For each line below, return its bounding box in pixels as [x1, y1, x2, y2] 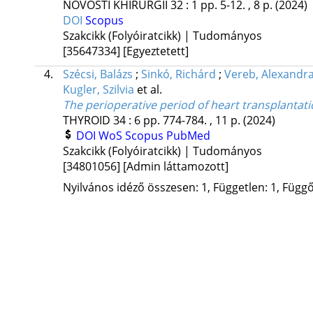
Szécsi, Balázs [62, 66, 133, 82]
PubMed [166, 128, 210, 144]
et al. [136, 82, 162, 98]
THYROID [62, 112, 110, 129]
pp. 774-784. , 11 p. [143, 112, 243, 129]
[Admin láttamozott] [122, 159, 228, 175]
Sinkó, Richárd [140, 66, 216, 82]
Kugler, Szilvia [62, 82, 134, 98]
